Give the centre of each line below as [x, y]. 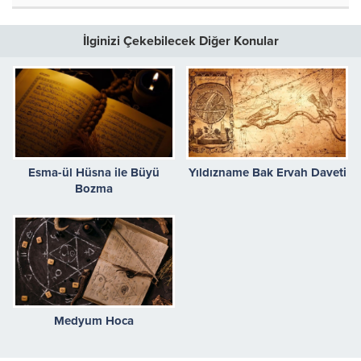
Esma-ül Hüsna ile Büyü [94, 172]
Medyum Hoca [94, 321]
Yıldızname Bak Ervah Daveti [267, 172]
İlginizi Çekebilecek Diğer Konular [180, 41]
